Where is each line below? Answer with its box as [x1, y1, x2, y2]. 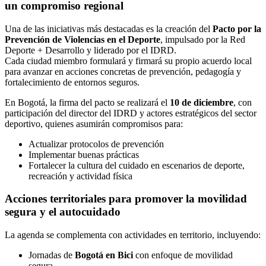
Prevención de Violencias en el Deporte [5, 34, 160, 45]
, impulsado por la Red [160, 34, 245, 45]
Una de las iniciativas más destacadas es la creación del [5, 23, 213, 34]
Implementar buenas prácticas [28, 149, 139, 160]
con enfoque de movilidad [133, 250, 233, 261]
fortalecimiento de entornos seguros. [5, 77, 140, 87]
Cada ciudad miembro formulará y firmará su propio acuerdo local [5, 55, 252, 66]
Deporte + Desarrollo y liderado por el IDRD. [5, 45, 176, 55]
